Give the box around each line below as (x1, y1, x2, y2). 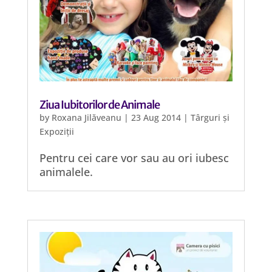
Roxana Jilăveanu (51, 112, 121, 123)
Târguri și (190, 112, 229, 123)
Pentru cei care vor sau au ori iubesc (39, 151, 229, 165)
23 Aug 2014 (131, 112, 181, 123)
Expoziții (39, 126, 74, 137)
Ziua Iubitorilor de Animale (39, 98, 160, 112)
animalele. (39, 165, 93, 179)
